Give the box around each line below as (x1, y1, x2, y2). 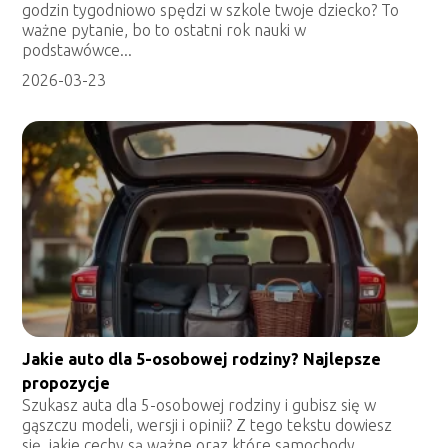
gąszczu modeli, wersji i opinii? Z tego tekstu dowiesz (22, 416, 393, 434)
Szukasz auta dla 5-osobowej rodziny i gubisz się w (22, 396, 377, 414)
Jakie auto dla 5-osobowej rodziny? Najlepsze (22, 350, 382, 368)
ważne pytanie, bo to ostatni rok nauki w (22, 21, 307, 40)
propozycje (22, 374, 111, 392)
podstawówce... (22, 41, 133, 60)
